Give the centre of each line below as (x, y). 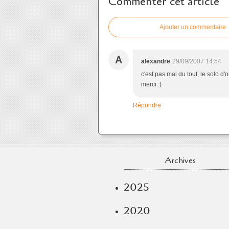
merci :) (151, 84)
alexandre (156, 61)
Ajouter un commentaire (193, 27)
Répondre (147, 105)
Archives (180, 161)
